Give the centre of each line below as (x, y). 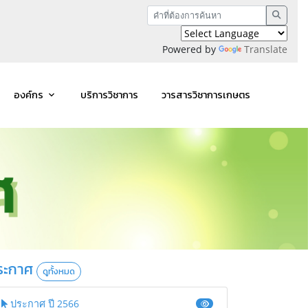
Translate (266, 49)
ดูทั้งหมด (59, 272)
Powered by (190, 49)
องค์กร (28, 95)
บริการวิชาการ (109, 95)
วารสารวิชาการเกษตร (206, 95)
